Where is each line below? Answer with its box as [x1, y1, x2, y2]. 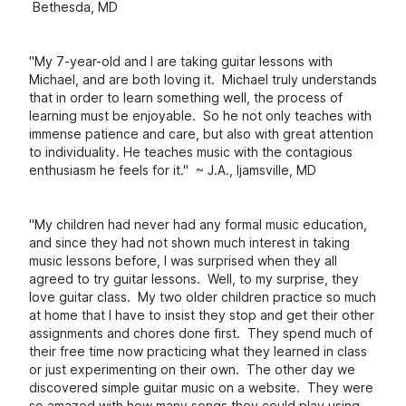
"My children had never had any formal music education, [29, 217, 367, 232]
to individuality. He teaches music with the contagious [29, 144, 353, 159]
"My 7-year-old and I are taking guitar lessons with [29, 53, 333, 69]
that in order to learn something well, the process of [29, 90, 343, 105]
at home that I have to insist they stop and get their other [29, 307, 374, 323]
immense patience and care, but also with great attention [29, 126, 373, 141]
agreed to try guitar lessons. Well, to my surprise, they [29, 271, 359, 286]
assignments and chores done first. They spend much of [29, 325, 372, 341]
